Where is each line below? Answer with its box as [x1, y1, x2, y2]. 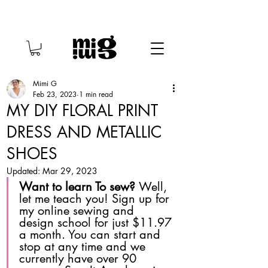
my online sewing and [19, 203, 138, 219]
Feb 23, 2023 [33, 89, 77, 100]
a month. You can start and [19, 227, 164, 243]
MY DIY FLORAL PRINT [7, 100, 158, 121]
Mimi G [33, 78, 57, 89]
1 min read [79, 89, 113, 100]
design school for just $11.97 [19, 215, 175, 231]
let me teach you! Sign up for [19, 191, 173, 207]
